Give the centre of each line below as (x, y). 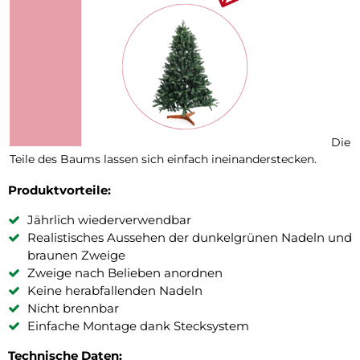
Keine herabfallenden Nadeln (115, 290)
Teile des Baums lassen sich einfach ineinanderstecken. (163, 159)
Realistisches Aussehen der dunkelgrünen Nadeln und (190, 237)
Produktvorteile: (59, 190)
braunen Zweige (76, 255)
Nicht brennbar (73, 308)
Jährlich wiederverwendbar (109, 219)
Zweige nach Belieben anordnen (125, 272)
